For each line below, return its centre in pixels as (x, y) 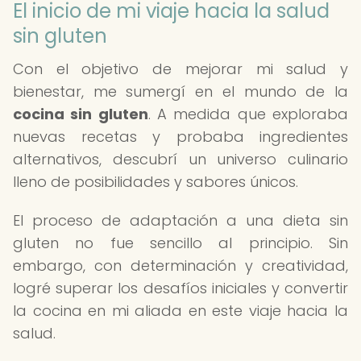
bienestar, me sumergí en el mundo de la (180, 91)
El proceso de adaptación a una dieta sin (180, 220)
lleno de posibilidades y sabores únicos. (156, 182)
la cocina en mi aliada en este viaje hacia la (180, 311)
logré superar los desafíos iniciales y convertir (180, 288)
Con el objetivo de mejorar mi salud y (180, 69)
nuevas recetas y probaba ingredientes (180, 137)
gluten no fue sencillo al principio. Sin (180, 243)
